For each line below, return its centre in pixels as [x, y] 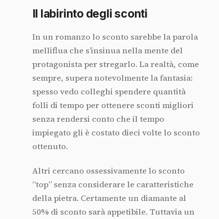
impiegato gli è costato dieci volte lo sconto [116, 132]
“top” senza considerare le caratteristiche [113, 185]
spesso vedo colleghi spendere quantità [109, 91]
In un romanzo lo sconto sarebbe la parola [115, 37]
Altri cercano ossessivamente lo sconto [108, 171]
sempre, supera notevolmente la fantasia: [112, 78]
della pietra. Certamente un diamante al [109, 198]
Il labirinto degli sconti [90, 13]
